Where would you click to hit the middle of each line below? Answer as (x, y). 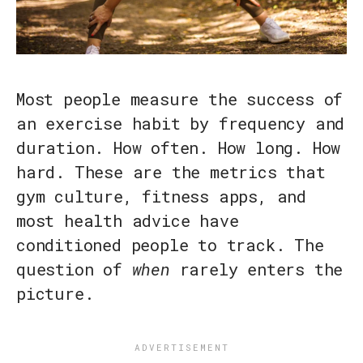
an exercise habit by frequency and (181, 124)
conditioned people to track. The (170, 245)
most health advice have (128, 221)
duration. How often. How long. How (179, 148)
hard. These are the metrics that (171, 172)
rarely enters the (256, 269)
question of (74, 269)
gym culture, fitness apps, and (161, 196)
